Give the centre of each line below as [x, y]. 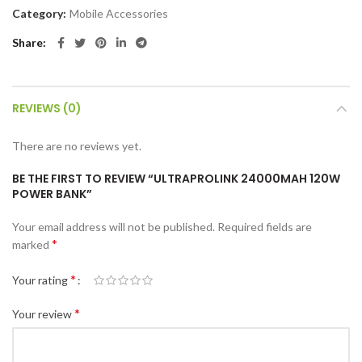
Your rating [41, 280]
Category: [40, 14]
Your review [43, 314]
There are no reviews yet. [77, 146]
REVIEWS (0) [47, 109]
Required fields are [265, 227]
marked [32, 245]
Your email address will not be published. [114, 227]
